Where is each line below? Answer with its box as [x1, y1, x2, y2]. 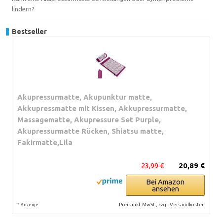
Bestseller [12, 27, 47, 36]
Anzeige [21, 202, 38, 207]
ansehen [151, 184, 179, 193]
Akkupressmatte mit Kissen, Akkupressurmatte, [17, 104, 187, 112]
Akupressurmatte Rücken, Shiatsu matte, [17, 126, 164, 135]
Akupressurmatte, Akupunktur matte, [17, 92, 152, 101]
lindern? [12, 5, 35, 12]
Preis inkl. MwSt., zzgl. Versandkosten [119, 201, 205, 207]
